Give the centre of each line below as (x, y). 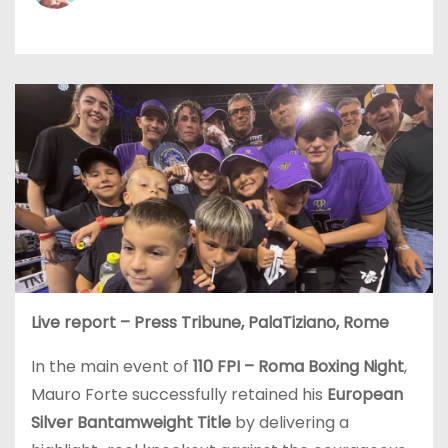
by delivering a (290, 422)
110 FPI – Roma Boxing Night (298, 366)
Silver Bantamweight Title (131, 422)
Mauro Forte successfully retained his (179, 394)
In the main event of (112, 366)
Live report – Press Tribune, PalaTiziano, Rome (210, 322)
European (365, 394)
